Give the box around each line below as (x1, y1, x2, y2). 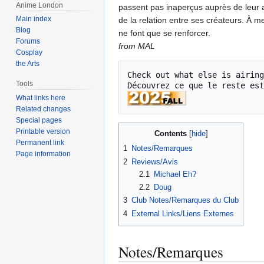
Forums (16, 37, 41, 46)
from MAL (118, 41, 155, 51)
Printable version (16, 127, 71, 136)
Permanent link (16, 138, 65, 147)
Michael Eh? (153, 169, 196, 179)
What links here (16, 94, 66, 103)
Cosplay (16, 48, 43, 57)
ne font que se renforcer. (118, 28, 210, 38)
